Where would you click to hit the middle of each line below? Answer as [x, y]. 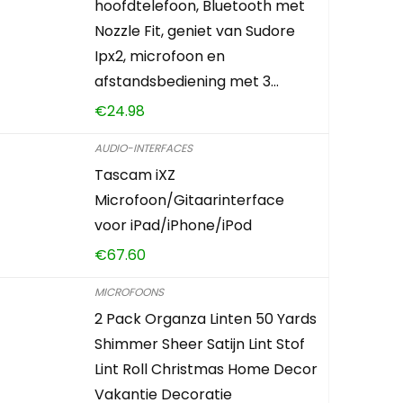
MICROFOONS [130, 291]
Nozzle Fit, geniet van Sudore [195, 31]
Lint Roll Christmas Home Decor [206, 369]
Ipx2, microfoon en [160, 56]
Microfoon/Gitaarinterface [190, 200]
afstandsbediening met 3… [187, 81]
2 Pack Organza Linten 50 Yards [206, 318]
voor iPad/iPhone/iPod [174, 225]
